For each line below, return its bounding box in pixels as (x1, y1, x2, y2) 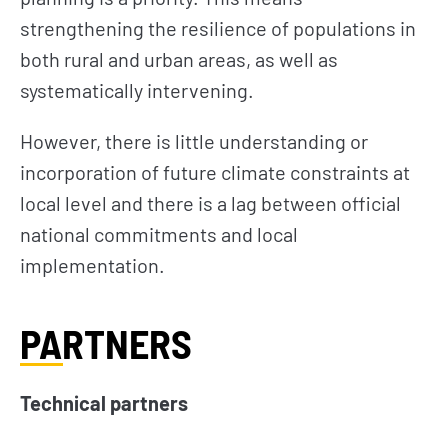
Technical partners (20, 390, 188, 415)
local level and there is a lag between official (20, 190, 401, 215)
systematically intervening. (20, 77, 254, 102)
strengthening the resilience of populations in (20, 15, 416, 40)
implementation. (20, 252, 165, 277)
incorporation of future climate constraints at (20, 159, 410, 184)
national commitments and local (20, 221, 298, 246)
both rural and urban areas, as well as (20, 46, 338, 71)
